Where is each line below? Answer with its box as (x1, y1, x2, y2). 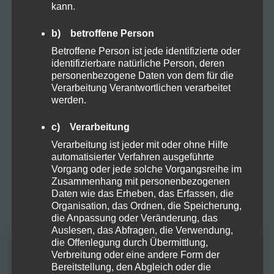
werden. (51, 94, 86, 105)
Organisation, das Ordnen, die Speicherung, (51, 200, 242, 211)
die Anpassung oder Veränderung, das (51, 212, 218, 223)
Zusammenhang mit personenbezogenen (51, 176, 230, 187)
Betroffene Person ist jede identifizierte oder (51, 45, 240, 56)
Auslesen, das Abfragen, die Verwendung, (51, 224, 233, 235)
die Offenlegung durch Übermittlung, (51, 237, 208, 248)
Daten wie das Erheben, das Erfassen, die (51, 188, 234, 199)
